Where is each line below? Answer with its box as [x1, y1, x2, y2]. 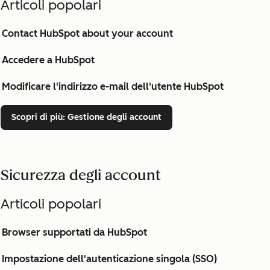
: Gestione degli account [63, 112, 162, 122]
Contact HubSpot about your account [2, 28, 173, 39]
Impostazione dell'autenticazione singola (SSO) [2, 253, 217, 265]
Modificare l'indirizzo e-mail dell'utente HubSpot [2, 81, 224, 92]
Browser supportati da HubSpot [2, 227, 147, 238]
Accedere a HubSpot [2, 54, 95, 66]
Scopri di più [11, 112, 63, 122]
